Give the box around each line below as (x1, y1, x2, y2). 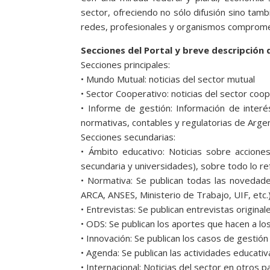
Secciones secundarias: (81, 130, 176, 143)
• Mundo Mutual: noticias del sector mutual (81, 72, 256, 85)
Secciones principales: (81, 58, 171, 71)
